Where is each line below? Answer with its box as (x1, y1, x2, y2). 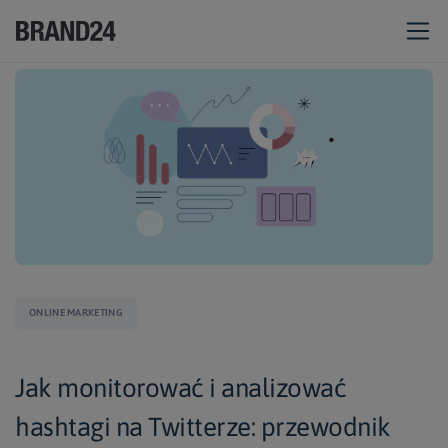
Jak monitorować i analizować (15, 372, 346, 403)
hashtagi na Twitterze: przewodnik (15, 411, 391, 442)
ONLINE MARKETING (29, 306, 123, 318)
